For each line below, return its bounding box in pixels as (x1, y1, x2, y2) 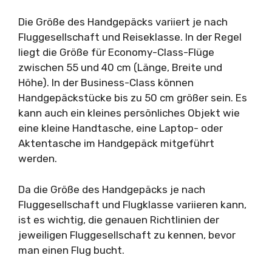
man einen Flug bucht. (18, 243, 124, 256)
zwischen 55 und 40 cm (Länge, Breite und (18, 61, 222, 73)
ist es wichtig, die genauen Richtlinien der (18, 213, 219, 226)
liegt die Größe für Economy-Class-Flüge (18, 46, 214, 58)
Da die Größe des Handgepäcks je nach (18, 183, 205, 195)
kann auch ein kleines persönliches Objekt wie (18, 107, 240, 119)
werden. (18, 152, 57, 165)
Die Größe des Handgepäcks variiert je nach (18, 16, 228, 28)
